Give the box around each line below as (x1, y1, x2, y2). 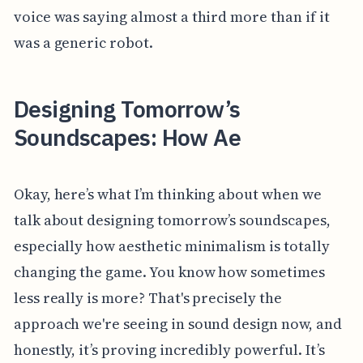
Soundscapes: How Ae (13, 122, 241, 153)
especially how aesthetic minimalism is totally (13, 235, 330, 256)
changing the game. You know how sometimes (13, 261, 325, 282)
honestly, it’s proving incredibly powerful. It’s (13, 339, 325, 360)
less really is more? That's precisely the (13, 287, 282, 308)
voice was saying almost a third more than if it (13, 6, 330, 28)
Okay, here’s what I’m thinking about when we (13, 183, 322, 204)
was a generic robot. (13, 32, 153, 53)
